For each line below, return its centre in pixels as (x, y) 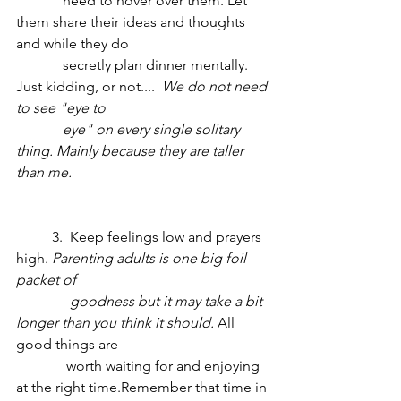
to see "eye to (66, 108)
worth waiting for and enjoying (41, 366)
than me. (46, 172)
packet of (53, 280)
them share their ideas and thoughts (132, 22)
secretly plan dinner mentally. (34, 65)
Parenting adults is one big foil (151, 258)
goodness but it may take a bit (34, 301)
